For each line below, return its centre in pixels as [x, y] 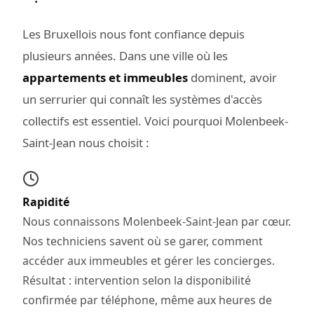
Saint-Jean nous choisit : [86, 142]
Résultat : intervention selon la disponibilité [137, 280]
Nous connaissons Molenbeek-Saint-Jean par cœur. [157, 221]
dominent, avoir [232, 77]
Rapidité [46, 202]
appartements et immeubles [105, 77]
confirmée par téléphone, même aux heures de [147, 300]
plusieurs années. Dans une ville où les [125, 55]
